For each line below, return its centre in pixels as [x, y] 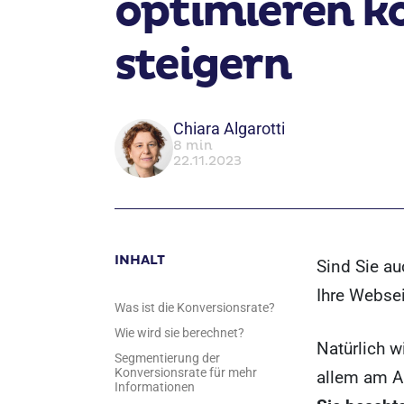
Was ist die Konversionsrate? [195, 308]
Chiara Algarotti [229, 129]
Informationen [155, 387]
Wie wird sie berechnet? [179, 333]
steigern [202, 65]
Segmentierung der [167, 358]
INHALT [140, 260]
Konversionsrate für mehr [186, 372]
